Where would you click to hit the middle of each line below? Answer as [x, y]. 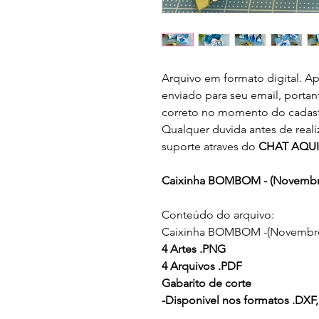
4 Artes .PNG [194, 249]
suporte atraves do [210, 146]
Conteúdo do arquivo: [218, 215]
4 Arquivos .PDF [202, 266]
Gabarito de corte [206, 283]
